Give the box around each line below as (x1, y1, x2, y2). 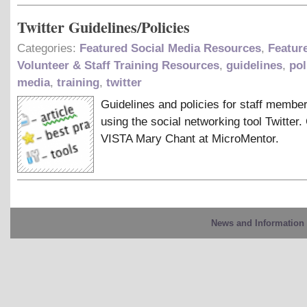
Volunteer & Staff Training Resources (17, 58, 219, 72)
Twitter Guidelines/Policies (17, 15, 190, 38)
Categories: (17, 41, 79, 55)
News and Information (210, 217, 304, 228)
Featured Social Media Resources (79, 41, 261, 55)
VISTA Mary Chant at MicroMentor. (101, 132, 279, 145)
